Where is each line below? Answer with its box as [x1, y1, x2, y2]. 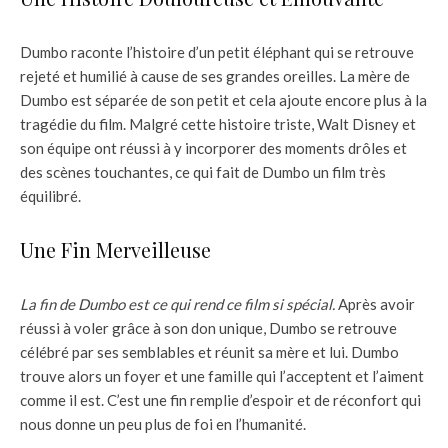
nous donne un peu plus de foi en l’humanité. [20, 415, 306, 434]
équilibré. [20, 187, 81, 206]
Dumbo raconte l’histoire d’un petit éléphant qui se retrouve [20, 43, 414, 62]
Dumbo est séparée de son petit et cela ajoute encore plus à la [20, 91, 427, 110]
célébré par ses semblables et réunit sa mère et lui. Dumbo [20, 343, 399, 362]
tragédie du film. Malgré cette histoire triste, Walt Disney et [20, 115, 416, 134]
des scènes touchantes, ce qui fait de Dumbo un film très [20, 163, 386, 182]
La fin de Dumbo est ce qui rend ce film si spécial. [20, 295, 335, 314]
